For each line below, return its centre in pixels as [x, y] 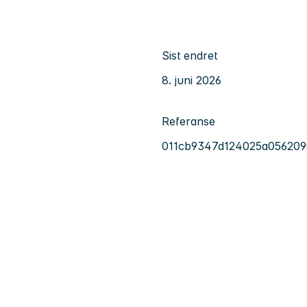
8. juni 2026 [192, 81]
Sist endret [189, 56]
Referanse [188, 122]
